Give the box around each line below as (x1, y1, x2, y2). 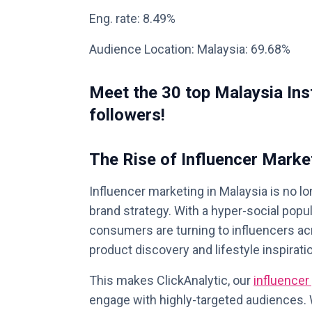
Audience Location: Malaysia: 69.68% (89, 42, 290, 56)
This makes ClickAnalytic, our (89, 273, 253, 288)
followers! (89, 105, 165, 125)
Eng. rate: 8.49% (89, 11, 175, 26)
